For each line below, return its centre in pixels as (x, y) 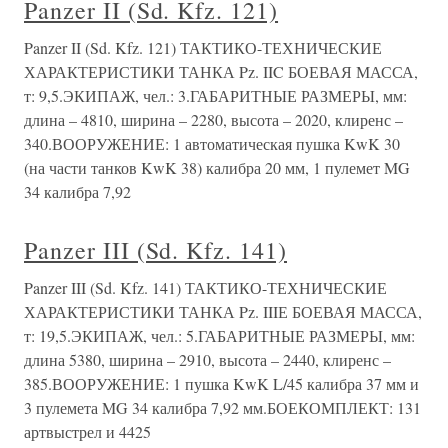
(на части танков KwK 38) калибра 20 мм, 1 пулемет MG (217, 167)
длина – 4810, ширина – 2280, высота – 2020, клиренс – (213, 119)
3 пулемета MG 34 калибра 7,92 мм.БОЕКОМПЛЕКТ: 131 (222, 407)
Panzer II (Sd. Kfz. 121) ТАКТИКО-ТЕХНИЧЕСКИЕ (203, 47)
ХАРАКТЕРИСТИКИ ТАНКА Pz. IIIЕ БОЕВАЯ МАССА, (223, 311)
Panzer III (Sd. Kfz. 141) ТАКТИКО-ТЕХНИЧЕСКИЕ (205, 287)
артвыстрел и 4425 (87, 431)
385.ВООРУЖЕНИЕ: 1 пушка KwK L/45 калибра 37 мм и (221, 383)
